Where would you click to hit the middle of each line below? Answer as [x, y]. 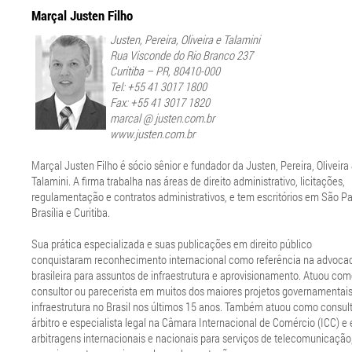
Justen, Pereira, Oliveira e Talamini [185, 40]
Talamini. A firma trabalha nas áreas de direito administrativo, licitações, [188, 181]
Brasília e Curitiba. [71, 213]
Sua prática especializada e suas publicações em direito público [172, 244]
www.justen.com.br [152, 134]
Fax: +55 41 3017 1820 [160, 103]
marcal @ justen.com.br [162, 118]
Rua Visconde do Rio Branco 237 [181, 55]
